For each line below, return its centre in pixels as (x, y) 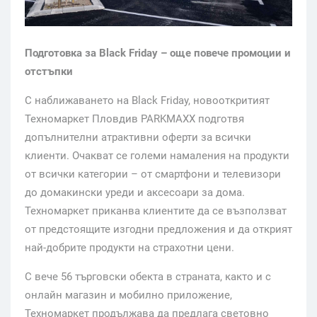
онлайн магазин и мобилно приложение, (128, 295)
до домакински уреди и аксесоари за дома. (135, 192)
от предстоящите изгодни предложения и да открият (158, 229)
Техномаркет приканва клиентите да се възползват (156, 211)
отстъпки (49, 71)
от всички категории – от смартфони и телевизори (153, 174)
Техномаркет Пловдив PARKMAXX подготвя (134, 119)
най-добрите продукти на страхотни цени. (129, 247)
